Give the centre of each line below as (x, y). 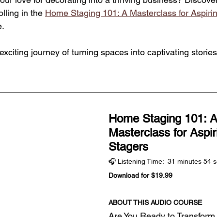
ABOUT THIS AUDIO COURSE (155, 202)
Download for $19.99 (140, 175)
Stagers (128, 146)
